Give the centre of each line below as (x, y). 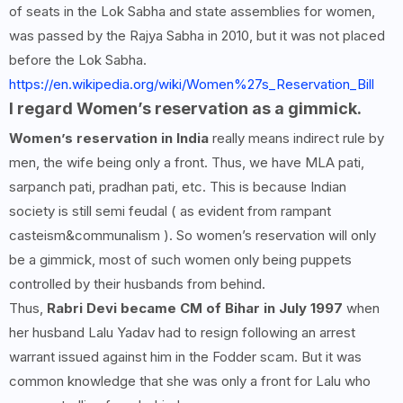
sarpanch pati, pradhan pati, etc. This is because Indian (178, 187)
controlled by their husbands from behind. (137, 284)
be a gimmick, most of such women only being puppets (180, 260)
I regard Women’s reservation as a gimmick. (185, 109)
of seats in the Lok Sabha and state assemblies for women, (192, 12)
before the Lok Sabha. (78, 60)
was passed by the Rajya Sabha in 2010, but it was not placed (197, 36)
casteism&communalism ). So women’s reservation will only (193, 236)
